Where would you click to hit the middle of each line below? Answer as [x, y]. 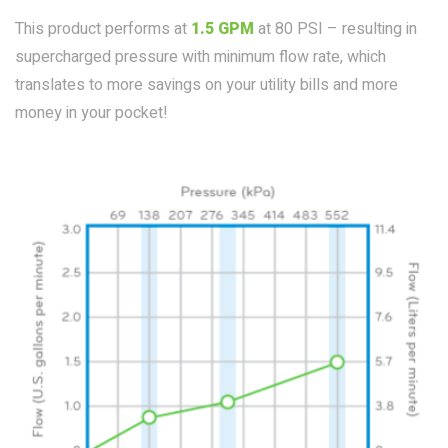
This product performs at [103, 29]
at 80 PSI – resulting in [335, 29]
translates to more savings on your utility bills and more [206, 85]
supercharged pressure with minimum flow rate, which [200, 57]
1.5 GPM [222, 29]
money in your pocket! [91, 113]
